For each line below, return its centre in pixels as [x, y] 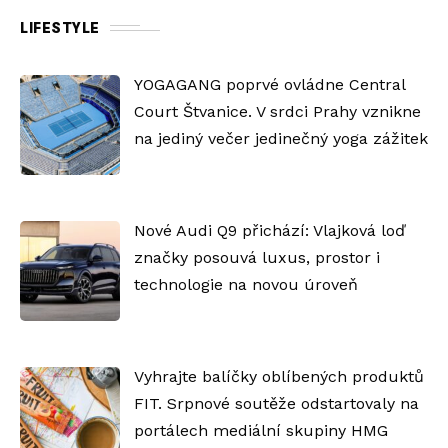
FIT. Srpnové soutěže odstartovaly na [276, 403]
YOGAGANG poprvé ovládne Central [269, 84]
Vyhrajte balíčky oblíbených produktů [278, 376]
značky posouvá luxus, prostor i [256, 257]
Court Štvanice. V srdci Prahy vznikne [277, 111]
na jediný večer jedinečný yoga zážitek [280, 138]
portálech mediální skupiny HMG [260, 430]
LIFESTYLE [60, 28]
